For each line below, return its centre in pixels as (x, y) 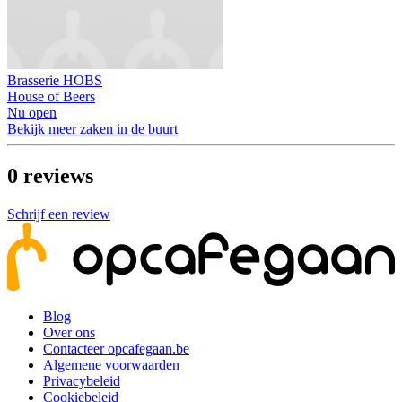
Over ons (69, 333)
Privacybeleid (82, 381)
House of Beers (51, 97)
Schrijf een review (59, 214)
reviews (58, 176)
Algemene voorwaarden (111, 365)
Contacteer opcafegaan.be (116, 349)
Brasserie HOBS (55, 81)
